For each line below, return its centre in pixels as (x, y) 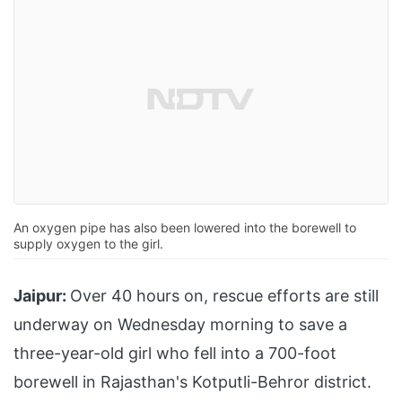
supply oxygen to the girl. (88, 244)
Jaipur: (40, 296)
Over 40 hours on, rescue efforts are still (224, 296)
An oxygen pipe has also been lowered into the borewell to (185, 228)
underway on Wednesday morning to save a (180, 325)
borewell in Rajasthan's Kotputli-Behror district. (192, 382)
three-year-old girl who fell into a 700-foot (175, 354)
